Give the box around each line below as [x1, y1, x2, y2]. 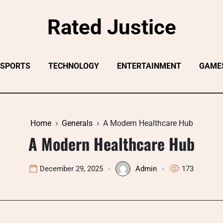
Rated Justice [47, 15, 176, 39]
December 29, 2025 [40, 164, 103, 173]
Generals [61, 118, 93, 128]
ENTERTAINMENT [117, 61, 181, 71]
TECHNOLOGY [48, 61, 99, 71]
